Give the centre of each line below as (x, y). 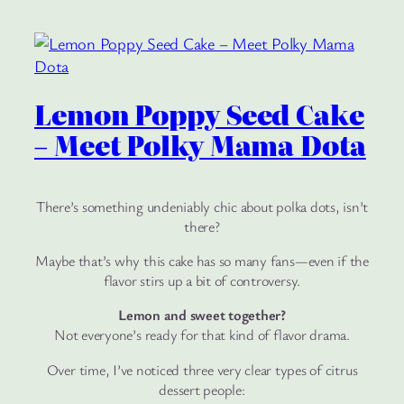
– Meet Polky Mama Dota (200, 144)
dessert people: (202, 389)
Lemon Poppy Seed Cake (199, 114)
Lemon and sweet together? (202, 315)
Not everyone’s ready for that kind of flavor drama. (202, 335)
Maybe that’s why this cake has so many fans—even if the (202, 261)
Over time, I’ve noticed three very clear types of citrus (202, 369)
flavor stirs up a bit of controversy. (202, 281)
